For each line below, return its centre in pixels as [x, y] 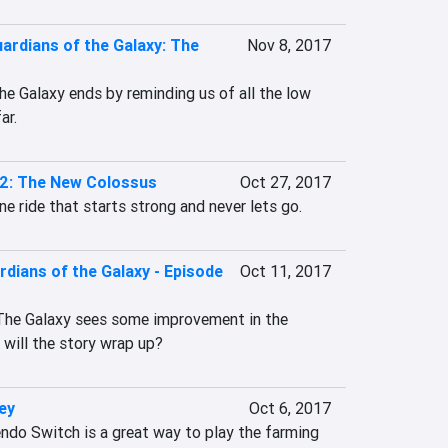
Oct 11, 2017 [285, 271]
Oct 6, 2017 [289, 408]
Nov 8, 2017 [288, 45]
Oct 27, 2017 [285, 182]
